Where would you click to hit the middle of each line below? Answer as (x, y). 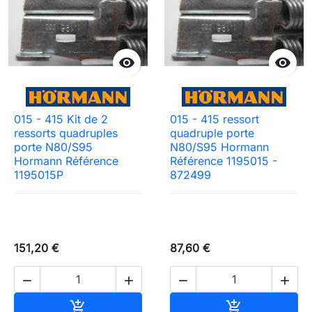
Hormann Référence (66, 160)
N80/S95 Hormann (219, 146)
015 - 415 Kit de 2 (61, 118)
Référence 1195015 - (224, 160)
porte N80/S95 (53, 146)
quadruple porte (212, 132)
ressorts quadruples (66, 132)
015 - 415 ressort (214, 118)
